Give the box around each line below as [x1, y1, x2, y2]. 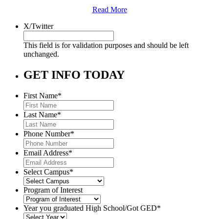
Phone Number [23, 129, 70, 138]
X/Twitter [23, 22, 53, 30]
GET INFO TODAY [23, 68, 125, 81]
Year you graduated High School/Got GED [23, 203, 157, 212]
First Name [23, 91, 58, 100]
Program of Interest [23, 185, 83, 194]
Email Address [23, 148, 68, 157]
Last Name [23, 110, 57, 119]
